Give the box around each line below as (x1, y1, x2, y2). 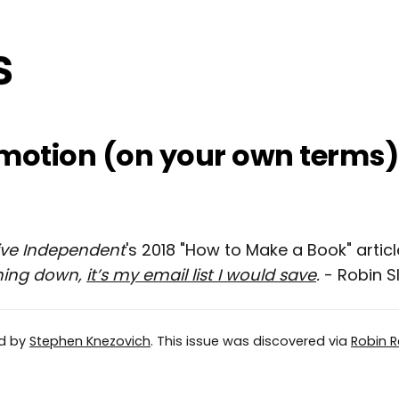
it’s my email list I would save (86, 263, 316, 286)
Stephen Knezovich (29, 331, 151, 350)
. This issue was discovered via (151, 331, 351, 350)
